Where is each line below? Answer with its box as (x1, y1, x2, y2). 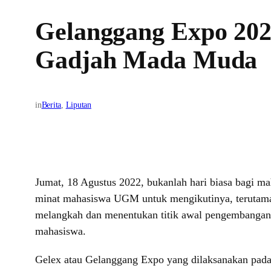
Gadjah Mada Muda (35, 46, 258, 74)
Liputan (65, 100, 91, 110)
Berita (41, 100, 62, 110)
